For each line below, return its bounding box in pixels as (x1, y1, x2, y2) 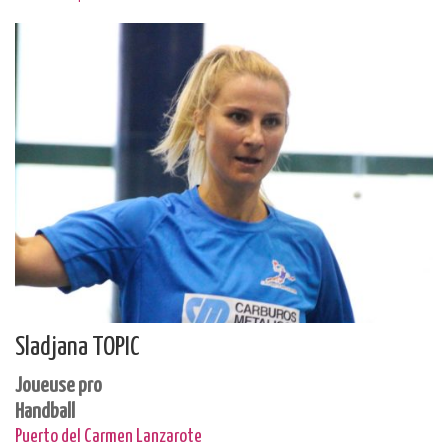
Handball (15, 402, 75, 422)
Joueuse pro (15, 376, 102, 396)
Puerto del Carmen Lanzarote (15, 427, 202, 446)
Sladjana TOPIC (15, 334, 140, 361)
